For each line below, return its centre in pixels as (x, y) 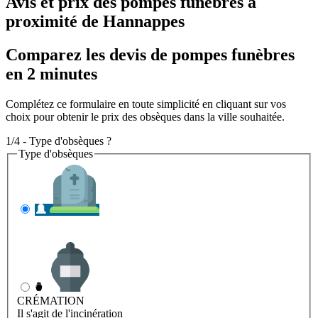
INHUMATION (54, 223)
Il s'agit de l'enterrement (70, 236)
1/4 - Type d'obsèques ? (59, 141)
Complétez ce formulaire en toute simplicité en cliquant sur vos (146, 104)
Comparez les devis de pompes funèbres (150, 54)
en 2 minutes (51, 73)
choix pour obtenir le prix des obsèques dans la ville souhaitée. (145, 116)
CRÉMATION (51, 301)
